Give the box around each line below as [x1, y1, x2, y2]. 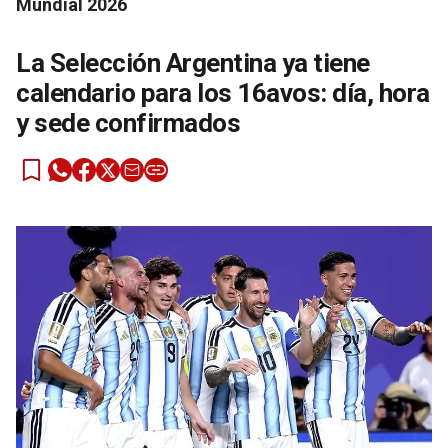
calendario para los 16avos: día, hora [16, 78, 430, 109]
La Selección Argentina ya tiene [16, 48, 370, 79]
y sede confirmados [16, 108, 240, 139]
